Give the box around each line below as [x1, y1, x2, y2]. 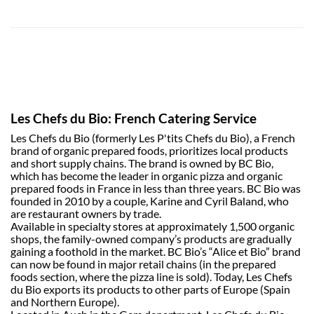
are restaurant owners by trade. [11, 207, 161, 221]
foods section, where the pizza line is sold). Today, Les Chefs [11, 270, 292, 284]
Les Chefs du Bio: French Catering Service [11, 111, 257, 127]
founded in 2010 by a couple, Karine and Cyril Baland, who [11, 194, 289, 208]
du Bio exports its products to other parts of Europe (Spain [11, 282, 290, 296]
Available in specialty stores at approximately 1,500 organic [11, 219, 294, 233]
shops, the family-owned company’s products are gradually [11, 232, 292, 246]
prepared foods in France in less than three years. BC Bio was [11, 182, 301, 196]
